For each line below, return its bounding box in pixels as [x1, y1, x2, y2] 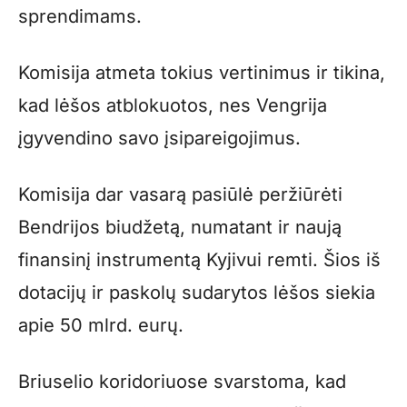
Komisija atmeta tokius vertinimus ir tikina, [18, 62, 385, 84]
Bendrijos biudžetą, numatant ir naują [18, 216, 342, 239]
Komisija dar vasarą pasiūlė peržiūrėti [18, 184, 342, 206]
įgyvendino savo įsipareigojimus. [18, 127, 301, 150]
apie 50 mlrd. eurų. [18, 314, 184, 337]
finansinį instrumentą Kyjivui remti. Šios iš [18, 249, 381, 272]
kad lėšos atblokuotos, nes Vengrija [18, 94, 327, 117]
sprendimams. [18, 5, 142, 28]
